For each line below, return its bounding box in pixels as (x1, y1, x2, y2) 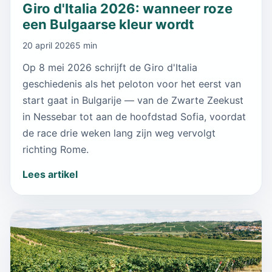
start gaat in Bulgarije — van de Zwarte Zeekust (22, 93, 243, 106)
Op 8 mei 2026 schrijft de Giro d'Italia (22, 61, 197, 73)
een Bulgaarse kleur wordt (22, 16, 194, 32)
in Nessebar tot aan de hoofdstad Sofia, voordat (22, 110, 246, 123)
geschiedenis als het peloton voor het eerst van (22, 77, 241, 90)
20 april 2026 (22, 39, 75, 50)
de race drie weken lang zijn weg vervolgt (22, 126, 216, 139)
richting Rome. (22, 143, 89, 155)
